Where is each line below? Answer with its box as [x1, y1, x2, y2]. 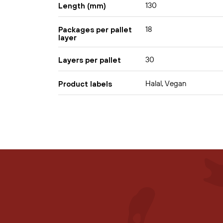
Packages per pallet [58, 25, 132, 34]
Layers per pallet [58, 55, 121, 64]
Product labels [58, 79, 112, 88]
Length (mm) [58, 1, 106, 10]
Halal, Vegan [145, 79, 187, 89]
